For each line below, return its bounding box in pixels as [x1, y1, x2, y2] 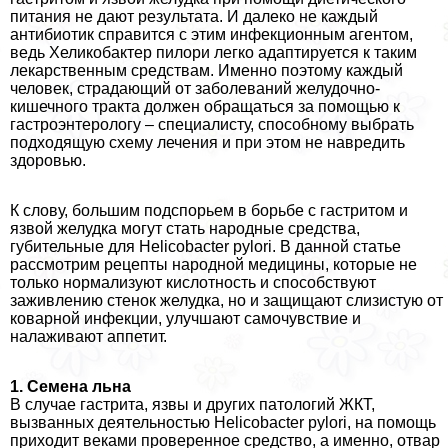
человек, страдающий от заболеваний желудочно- [10, 80, 380, 98]
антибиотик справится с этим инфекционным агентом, [10, 26, 413, 44]
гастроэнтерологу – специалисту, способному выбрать [10, 116, 414, 134]
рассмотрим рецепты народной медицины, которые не [10, 256, 417, 274]
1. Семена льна [10, 378, 131, 396]
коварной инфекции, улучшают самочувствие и [10, 310, 361, 328]
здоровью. [10, 152, 86, 170]
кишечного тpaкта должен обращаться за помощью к [10, 98, 400, 116]
